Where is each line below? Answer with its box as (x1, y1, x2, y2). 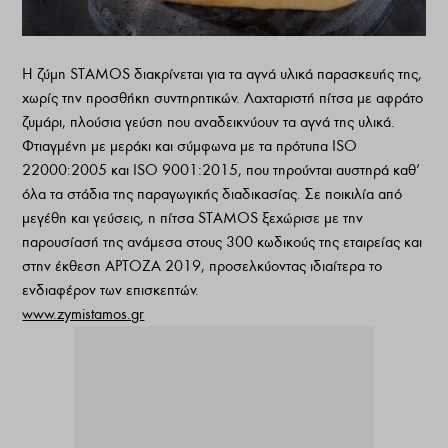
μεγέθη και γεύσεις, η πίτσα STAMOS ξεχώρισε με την (22, 209, 364, 228)
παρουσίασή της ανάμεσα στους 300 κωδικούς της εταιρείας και (22, 233, 423, 252)
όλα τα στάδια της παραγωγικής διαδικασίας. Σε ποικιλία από (22, 185, 403, 204)
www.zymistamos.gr (22, 305, 145, 324)
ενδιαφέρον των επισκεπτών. (22, 281, 200, 300)
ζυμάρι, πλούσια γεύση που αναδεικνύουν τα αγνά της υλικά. (22, 113, 396, 132)
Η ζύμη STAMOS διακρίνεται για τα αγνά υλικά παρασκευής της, (22, 65, 423, 84)
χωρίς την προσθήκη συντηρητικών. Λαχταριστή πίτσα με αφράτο (22, 89, 424, 108)
